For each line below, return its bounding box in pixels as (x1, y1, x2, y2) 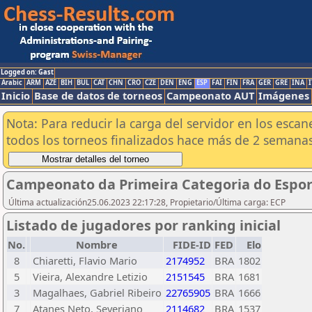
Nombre (76, 237, 118, 251)
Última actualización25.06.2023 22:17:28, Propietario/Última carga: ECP (8, 196, 286, 208)
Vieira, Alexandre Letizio (33, 270, 148, 283)
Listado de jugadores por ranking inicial (6, 216, 281, 235)
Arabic (1, 78, 22, 87)
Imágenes (258, 88, 309, 102)
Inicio (1, 88, 30, 102)
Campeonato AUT (166, 88, 254, 102)
